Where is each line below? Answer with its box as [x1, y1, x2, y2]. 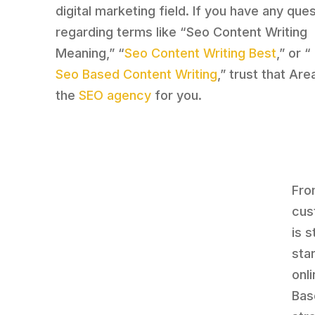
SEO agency [79, 88, 152, 103]
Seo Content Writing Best [124, 46, 277, 61]
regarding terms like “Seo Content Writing [56, 25, 308, 40]
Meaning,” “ [56, 46, 125, 61]
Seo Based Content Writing [56, 67, 218, 82]
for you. [151, 88, 202, 103]
